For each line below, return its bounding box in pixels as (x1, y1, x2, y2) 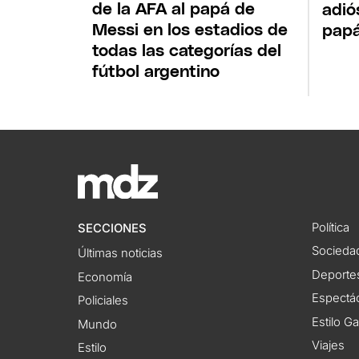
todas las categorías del (92, 42, 282, 59)
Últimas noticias (78, 246, 163, 261)
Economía (78, 269, 133, 284)
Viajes (311, 338, 345, 353)
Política (311, 220, 349, 235)
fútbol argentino (92, 63, 220, 80)
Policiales (78, 293, 129, 309)
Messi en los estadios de (92, 21, 288, 38)
